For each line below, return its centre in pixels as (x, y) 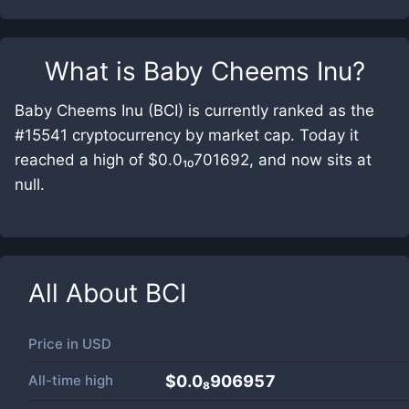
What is (94, 71)
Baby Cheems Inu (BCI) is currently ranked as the (194, 110)
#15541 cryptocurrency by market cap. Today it (187, 135)
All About (87, 293)
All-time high (71, 380)
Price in (55, 344)
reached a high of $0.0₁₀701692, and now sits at (193, 160)
